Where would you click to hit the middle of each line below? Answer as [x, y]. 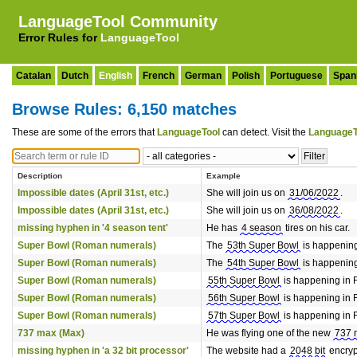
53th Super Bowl [263, 245]
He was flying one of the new [270, 333]
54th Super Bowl [263, 263]
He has [223, 228]
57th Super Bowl [244, 316]
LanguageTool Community [118, 22]
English [116, 76]
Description [40, 176]
